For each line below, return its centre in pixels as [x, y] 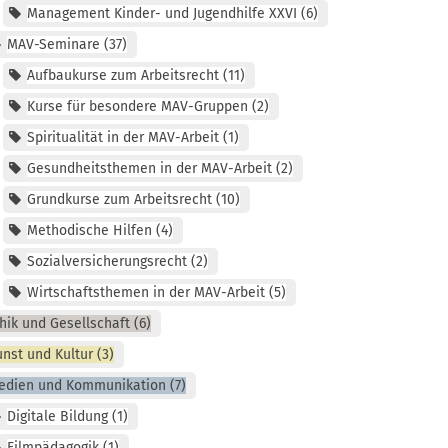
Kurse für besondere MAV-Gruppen [137, 107]
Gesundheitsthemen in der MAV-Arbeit [149, 169]
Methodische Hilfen [89, 231]
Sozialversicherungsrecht [106, 262]
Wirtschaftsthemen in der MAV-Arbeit [145, 293]
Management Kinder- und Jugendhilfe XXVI [161, 14]
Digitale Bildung [57, 417]
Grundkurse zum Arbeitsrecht [119, 200]
